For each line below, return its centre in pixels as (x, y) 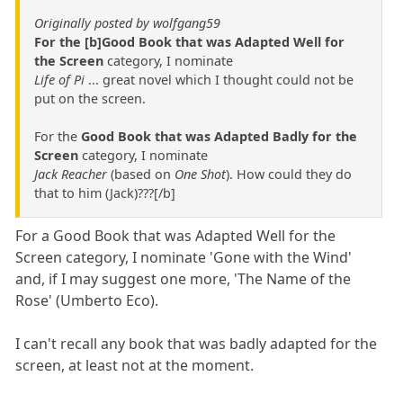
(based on (141, 174)
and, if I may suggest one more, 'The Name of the (184, 278)
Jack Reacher (71, 174)
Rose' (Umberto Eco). (87, 300)
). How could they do (289, 174)
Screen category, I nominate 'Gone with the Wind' (184, 257)
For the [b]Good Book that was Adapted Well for (189, 41)
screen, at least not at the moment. (135, 365)
